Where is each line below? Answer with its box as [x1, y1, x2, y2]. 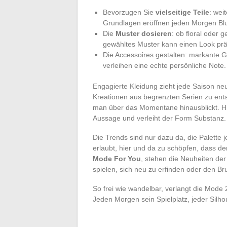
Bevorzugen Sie [103, 8, 156, 16]
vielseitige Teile [156, 8, 209, 16]
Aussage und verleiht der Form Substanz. [93, 113, 226, 122]
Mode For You [93, 154, 141, 163]
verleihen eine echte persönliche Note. [103, 61, 226, 69]
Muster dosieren [116, 29, 172, 37]
